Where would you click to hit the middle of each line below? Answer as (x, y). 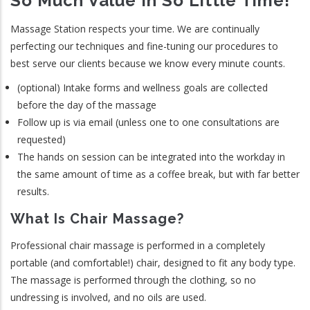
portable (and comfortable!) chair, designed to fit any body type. (153, 263)
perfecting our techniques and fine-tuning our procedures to (144, 46)
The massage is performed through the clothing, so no (133, 280)
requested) (42, 139)
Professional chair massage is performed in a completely (138, 245)
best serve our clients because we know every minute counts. (148, 63)
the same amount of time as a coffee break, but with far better (158, 174)
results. (33, 191)
